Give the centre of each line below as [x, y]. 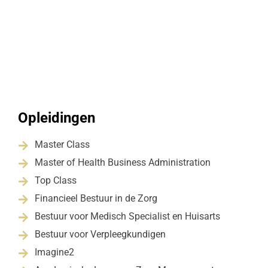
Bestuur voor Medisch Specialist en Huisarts [127, 216]
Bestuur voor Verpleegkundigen [100, 234]
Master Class [62, 144]
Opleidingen [57, 118]
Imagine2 [54, 252]
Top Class [56, 180]
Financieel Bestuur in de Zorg [96, 198]
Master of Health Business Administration [123, 162]
